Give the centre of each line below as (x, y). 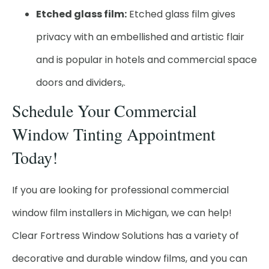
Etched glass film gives (181, 14)
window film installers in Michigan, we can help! (122, 213)
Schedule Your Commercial (104, 110)
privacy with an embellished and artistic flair (140, 37)
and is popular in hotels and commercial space (147, 60)
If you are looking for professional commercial (120, 190)
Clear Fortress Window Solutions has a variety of (125, 236)
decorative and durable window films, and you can (130, 258)
